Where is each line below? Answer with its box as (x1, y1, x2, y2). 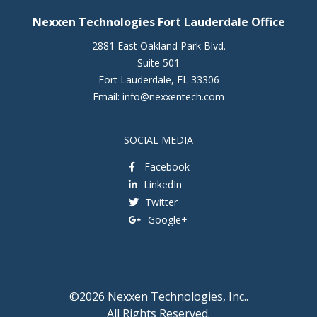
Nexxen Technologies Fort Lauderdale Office (32, 14, 285, 30)
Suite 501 (137, 56, 180, 70)
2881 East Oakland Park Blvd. (91, 39, 226, 53)
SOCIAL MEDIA (124, 133, 193, 147)
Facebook (142, 160, 190, 174)
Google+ (145, 213, 188, 227)
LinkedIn (141, 178, 183, 192)
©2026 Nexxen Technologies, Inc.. (69, 289, 248, 305)
